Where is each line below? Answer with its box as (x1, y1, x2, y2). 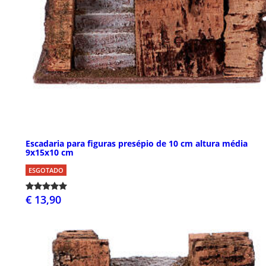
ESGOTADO (28, 166, 64, 175)
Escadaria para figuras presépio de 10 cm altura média (26, 138, 248, 150)
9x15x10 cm (26, 147, 74, 159)
